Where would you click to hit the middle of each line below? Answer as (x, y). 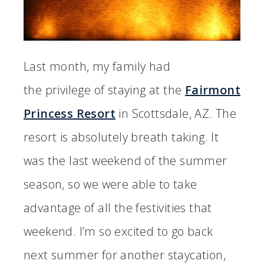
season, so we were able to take (110, 184)
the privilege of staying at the (104, 90)
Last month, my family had (97, 66)
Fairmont (213, 90)
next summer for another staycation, (125, 255)
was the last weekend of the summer (126, 160)
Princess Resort (70, 113)
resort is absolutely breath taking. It (121, 137)
